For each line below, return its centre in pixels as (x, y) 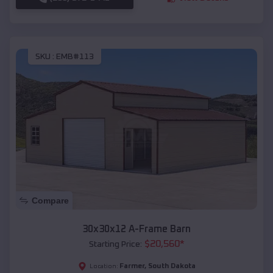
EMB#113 (75, 57)
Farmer (132, 267)
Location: (104, 267)
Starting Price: (115, 245)
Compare (50, 201)
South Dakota (172, 267)
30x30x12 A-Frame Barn (136, 229)
